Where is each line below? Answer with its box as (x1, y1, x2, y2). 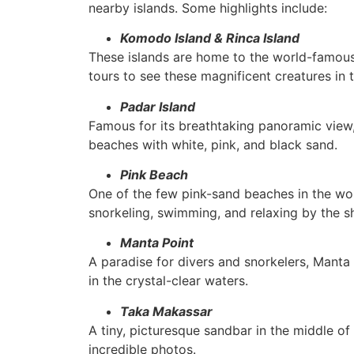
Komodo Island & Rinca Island (120, 30, 299, 47)
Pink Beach (120, 167, 188, 183)
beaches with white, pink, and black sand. (88, 136, 337, 153)
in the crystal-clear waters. (88, 273, 248, 289)
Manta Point (120, 235, 194, 251)
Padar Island (120, 98, 195, 115)
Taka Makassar (120, 303, 213, 319)
